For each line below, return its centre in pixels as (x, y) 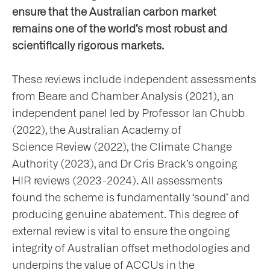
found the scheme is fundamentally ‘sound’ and (131, 198)
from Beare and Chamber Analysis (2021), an (123, 97)
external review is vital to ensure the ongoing (121, 232)
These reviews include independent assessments (134, 80)
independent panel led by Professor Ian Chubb (128, 114)
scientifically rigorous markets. (88, 46)
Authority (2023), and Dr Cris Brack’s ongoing (125, 164)
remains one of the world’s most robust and (120, 29)
